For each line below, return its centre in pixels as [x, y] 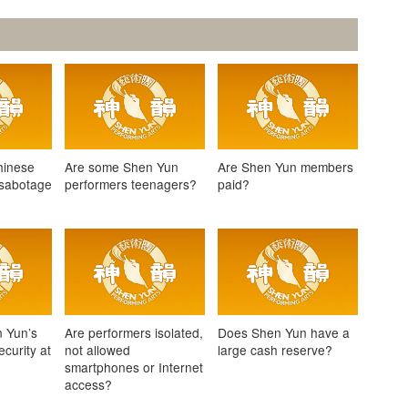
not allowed [97, 349]
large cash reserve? [275, 349]
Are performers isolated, [133, 332]
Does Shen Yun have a [284, 332]
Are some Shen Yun [121, 167]
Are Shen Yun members [286, 167]
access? [88, 384]
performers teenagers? [130, 184]
